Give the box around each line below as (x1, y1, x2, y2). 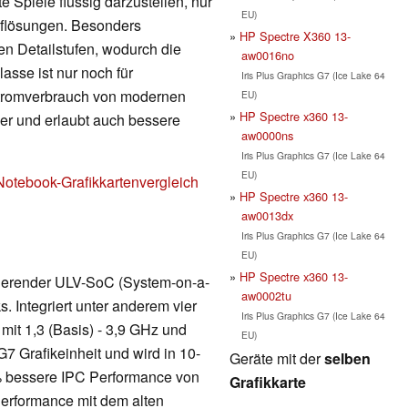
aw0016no (240, 46, 294, 64)
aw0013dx (240, 206, 293, 224)
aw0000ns (240, 126, 293, 144)
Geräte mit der (229, 347, 324, 369)
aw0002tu (240, 286, 291, 304)
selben (324, 347, 371, 369)
